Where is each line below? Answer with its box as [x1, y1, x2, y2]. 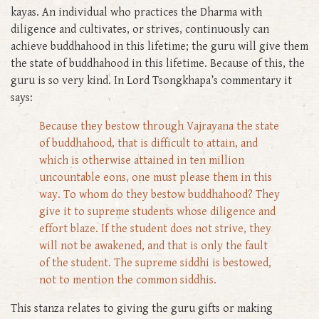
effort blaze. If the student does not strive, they [39, 221, 271, 236]
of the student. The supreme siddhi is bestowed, [39, 256, 271, 270]
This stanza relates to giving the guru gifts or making [11, 301, 273, 315]
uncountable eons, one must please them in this [39, 170, 272, 184]
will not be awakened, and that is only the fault [39, 239, 268, 253]
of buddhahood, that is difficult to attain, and [39, 136, 258, 150]
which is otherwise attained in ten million [39, 153, 244, 167]
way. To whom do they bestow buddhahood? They [39, 187, 280, 202]
